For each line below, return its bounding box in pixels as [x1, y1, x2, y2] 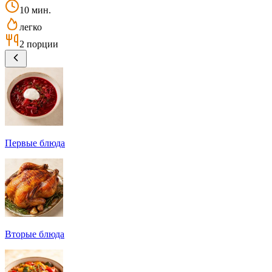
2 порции [19, 38, 58, 49]
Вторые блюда [5, 228, 64, 239]
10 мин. [19, 4, 51, 15]
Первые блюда [5, 137, 65, 148]
